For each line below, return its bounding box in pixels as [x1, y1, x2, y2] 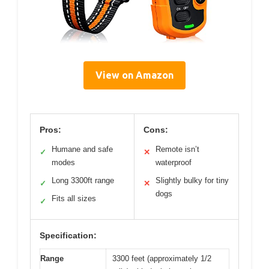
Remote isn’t [156, 144, 199, 154]
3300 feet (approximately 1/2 [112, 253, 211, 263]
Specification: [40, 230, 97, 240]
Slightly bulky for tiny [156, 175, 229, 185]
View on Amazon [95, 69, 174, 80]
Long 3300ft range [52, 175, 114, 185]
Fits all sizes [52, 193, 96, 203]
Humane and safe [52, 144, 113, 154]
